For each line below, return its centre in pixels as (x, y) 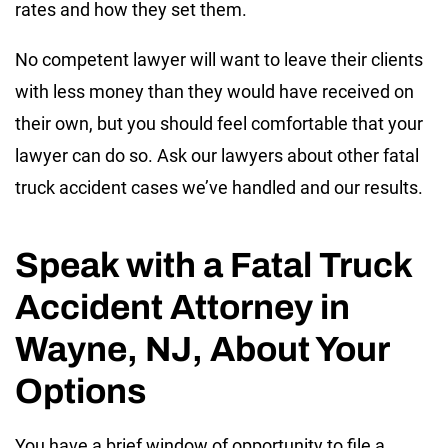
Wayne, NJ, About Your (202, 348)
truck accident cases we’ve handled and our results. (219, 187)
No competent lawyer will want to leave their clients (219, 59)
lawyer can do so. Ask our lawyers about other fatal (217, 155)
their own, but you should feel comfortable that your (219, 123)
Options (80, 390)
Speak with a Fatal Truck (213, 264)
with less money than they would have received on (214, 91)
